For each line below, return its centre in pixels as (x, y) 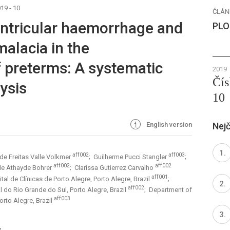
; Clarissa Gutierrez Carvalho (112, 168)
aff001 (160, 177)
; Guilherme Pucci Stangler (129, 157)
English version (168, 124)
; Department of (168, 190)
